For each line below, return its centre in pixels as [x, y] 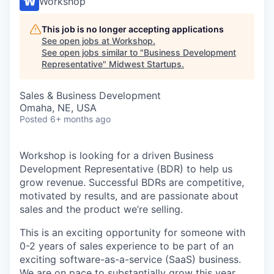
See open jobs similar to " [93, 52]
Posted [34, 119]
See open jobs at [77, 41]
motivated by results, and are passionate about [129, 196]
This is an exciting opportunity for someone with [132, 232]
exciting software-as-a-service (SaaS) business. [130, 259]
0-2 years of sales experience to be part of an [127, 246]
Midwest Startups [145, 64]
